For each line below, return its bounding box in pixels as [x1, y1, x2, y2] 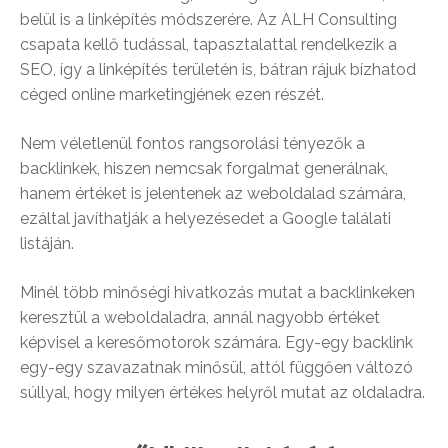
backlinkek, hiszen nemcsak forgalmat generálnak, [20, 159, 388, 179]
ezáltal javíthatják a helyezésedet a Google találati [20, 209, 391, 229]
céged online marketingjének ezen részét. [20, 85, 324, 105]
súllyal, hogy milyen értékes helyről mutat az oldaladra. [20, 383, 425, 403]
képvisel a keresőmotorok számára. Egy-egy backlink [20, 333, 413, 353]
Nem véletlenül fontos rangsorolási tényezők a [20, 134, 365, 154]
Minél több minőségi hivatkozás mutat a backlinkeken [20, 283, 415, 303]
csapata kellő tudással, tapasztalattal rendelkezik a [20, 35, 397, 55]
